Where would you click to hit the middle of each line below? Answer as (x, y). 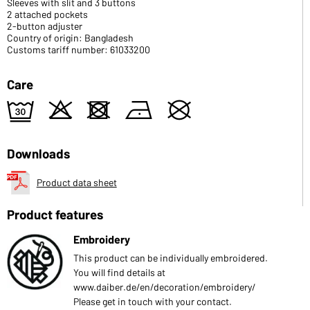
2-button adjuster (45, 26)
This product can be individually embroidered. (171, 257)
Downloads (38, 153)
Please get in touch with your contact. (153, 301)
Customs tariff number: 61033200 (79, 49)
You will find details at (119, 272)
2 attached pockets (47, 14)
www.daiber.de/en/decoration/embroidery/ (165, 286)
